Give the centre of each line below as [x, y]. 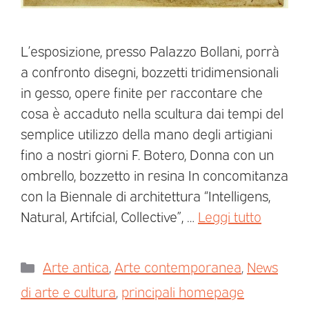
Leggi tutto [230, 216]
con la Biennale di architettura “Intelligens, [146, 196]
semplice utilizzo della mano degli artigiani [147, 133]
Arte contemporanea [178, 267]
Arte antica [76, 267]
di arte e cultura [68, 291]
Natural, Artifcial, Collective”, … [109, 216]
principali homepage [183, 291]
